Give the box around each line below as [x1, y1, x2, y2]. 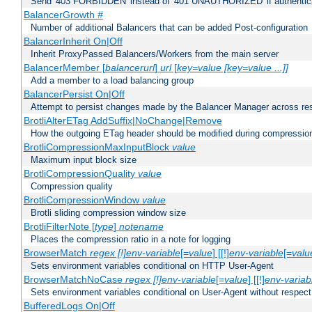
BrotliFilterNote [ [23, 221, 95, 233]
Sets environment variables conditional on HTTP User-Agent [31, 260, 274, 272]
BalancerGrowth [23, 9, 97, 21]
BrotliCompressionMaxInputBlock [23, 141, 172, 153]
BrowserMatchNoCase [23, 274, 125, 286]
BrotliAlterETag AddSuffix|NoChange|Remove [23, 115, 222, 127]
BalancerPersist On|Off [23, 88, 125, 100]
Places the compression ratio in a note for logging [31, 234, 231, 245]
